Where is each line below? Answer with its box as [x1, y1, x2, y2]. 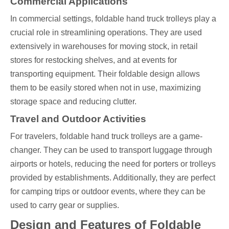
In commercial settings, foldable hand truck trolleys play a [10, 14, 216, 23]
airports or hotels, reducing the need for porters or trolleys [10, 159, 216, 168]
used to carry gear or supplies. [10, 200, 119, 210]
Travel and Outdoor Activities [10, 113, 146, 124]
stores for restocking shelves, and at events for [10, 55, 177, 64]
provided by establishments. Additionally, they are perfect [10, 173, 215, 182]
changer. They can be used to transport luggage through [10, 145, 212, 154]
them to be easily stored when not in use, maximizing [10, 83, 201, 92]
